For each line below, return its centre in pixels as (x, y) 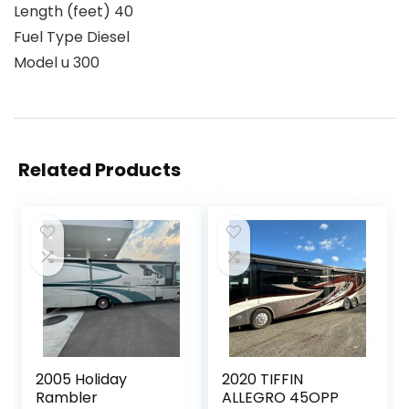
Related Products (100, 169)
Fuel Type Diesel (72, 37)
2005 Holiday (82, 379)
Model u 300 (57, 62)
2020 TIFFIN (263, 379)
